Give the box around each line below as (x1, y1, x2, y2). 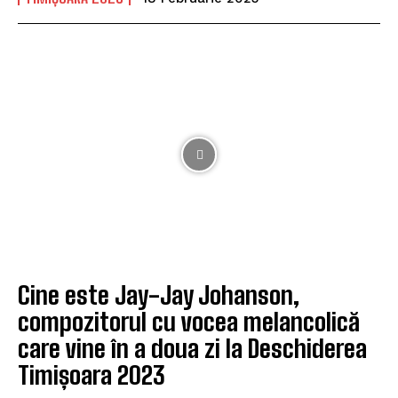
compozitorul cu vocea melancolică (18, 306, 360, 337)
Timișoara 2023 (18, 359, 165, 390)
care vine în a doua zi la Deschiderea (18, 332, 367, 363)
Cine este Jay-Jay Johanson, (18, 279, 299, 310)
